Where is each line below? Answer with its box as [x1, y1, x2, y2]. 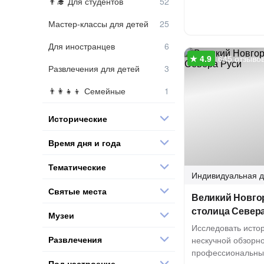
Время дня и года [48, 136, 121, 148]
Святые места [48, 184, 107, 197]
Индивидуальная [192, 169, 257, 181]
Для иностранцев [48, 40, 115, 52]
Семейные [84, 85, 126, 97]
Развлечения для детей [48, 62, 140, 74]
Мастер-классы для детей [48, 18, 148, 29]
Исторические [48, 112, 107, 124]
